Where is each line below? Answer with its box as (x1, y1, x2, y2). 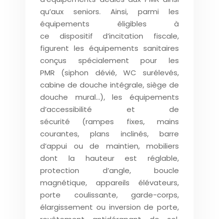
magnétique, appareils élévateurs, (40, 177, 179, 188)
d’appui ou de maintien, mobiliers (40, 141, 179, 151)
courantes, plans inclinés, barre (40, 129, 179, 139)
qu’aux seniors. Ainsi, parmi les (40, 6, 179, 17)
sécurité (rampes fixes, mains (40, 116, 179, 127)
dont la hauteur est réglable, (40, 153, 179, 163)
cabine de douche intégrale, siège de (40, 80, 179, 90)
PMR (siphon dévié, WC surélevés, (40, 67, 179, 78)
